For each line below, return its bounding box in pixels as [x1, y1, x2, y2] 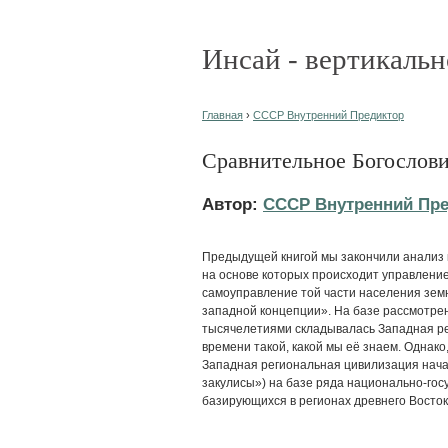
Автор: [202, 193, 263, 214]
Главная [202, 109, 243, 121]
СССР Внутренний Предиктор [253, 109, 404, 121]
